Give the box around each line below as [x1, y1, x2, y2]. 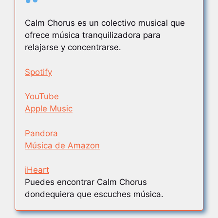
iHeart [25, 165, 49, 175]
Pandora [25, 128, 58, 138]
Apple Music [25, 104, 73, 113]
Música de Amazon [25, 140, 100, 150]
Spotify [25, 67, 52, 77]
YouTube [25, 91, 59, 101]
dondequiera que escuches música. [25, 189, 163, 199]
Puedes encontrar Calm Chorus [25, 177, 147, 187]
